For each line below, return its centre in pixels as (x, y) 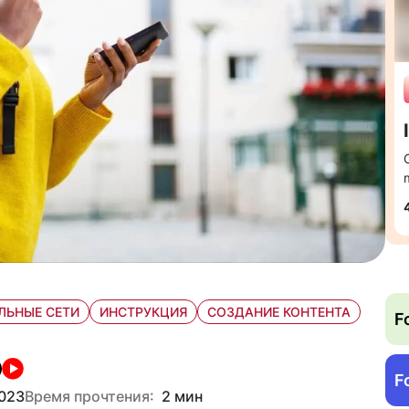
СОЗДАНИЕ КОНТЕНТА (279, 312)
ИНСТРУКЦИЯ (143, 312)
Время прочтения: (89, 396)
